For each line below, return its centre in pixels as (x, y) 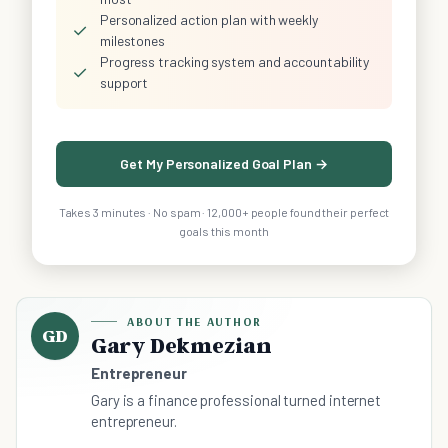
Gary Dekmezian (181, 345)
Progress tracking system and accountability (234, 62)
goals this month (224, 231)
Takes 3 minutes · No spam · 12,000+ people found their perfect (224, 212)
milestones (132, 41)
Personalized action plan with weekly (208, 20)
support (124, 83)
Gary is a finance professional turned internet (236, 400)
